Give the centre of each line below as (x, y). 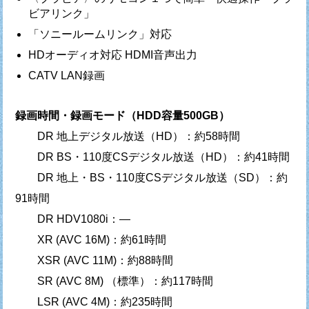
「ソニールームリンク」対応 (100, 34)
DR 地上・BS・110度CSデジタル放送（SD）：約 (151, 177)
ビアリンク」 (62, 13)
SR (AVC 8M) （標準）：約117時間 (114, 281)
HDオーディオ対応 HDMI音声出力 (113, 54)
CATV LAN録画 (67, 75)
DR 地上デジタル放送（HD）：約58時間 (127, 136)
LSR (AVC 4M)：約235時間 (93, 301)
